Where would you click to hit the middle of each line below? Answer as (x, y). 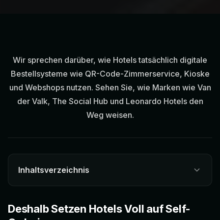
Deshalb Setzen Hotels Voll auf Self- (99, 209)
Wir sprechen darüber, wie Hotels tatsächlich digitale (110, 60)
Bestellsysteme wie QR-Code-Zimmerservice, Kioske (110, 74)
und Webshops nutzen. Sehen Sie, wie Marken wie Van (110, 88)
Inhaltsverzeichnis (54, 170)
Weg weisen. (110, 115)
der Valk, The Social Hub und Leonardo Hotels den (110, 101)
